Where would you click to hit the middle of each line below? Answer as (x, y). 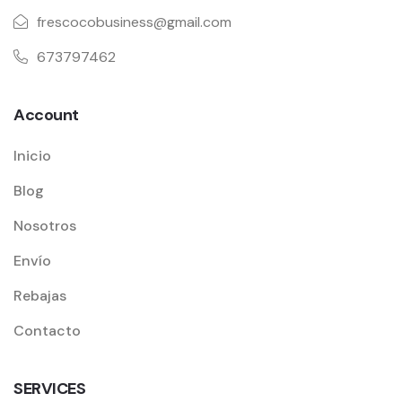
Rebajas (40, 295)
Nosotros (45, 225)
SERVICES (50, 388)
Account (46, 114)
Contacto (47, 330)
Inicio (32, 155)
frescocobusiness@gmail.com (134, 22)
